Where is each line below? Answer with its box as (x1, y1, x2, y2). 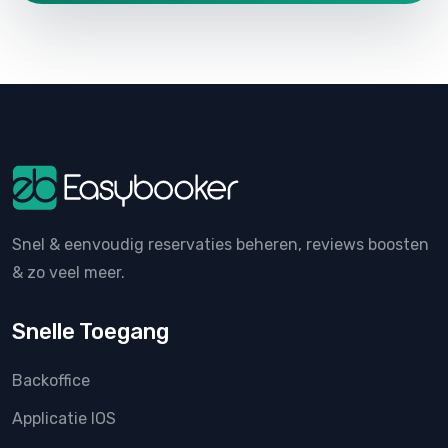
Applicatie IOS (12, 408, 116, 428)
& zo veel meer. (12, 262, 125, 282)
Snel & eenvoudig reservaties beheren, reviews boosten (12, 234, 429, 254)
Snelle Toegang (12, 317, 169, 345)
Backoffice (12, 370, 90, 390)
